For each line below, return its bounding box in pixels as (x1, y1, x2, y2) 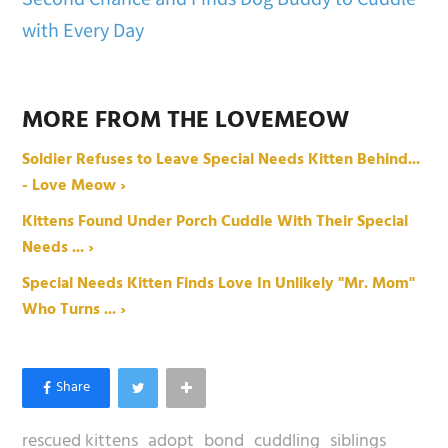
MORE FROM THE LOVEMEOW (22, 102, 350, 141)
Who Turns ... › (22, 297, 127, 324)
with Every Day (22, 17, 145, 43)
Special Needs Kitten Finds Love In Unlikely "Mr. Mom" (22, 271, 416, 298)
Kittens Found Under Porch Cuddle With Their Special (22, 209, 409, 236)
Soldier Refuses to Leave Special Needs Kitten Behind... (22, 147, 421, 174)
